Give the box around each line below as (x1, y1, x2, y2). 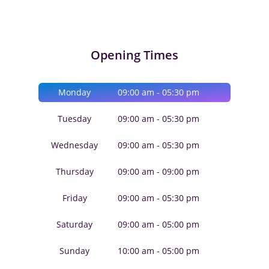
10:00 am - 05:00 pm (118, 244, 199, 256)
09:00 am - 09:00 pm (118, 165, 199, 177)
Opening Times (91, 46, 178, 63)
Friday (62, 192, 87, 204)
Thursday (55, 165, 94, 177)
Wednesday (51, 139, 98, 151)
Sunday (59, 244, 89, 256)
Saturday (56, 218, 92, 230)
